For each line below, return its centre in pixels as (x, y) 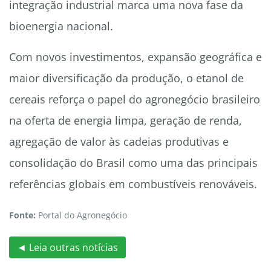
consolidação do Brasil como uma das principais (133, 163)
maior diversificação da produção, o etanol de (126, 78)
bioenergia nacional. (61, 26)
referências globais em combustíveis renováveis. (133, 184)
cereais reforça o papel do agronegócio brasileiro (135, 100)
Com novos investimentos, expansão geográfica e (135, 57)
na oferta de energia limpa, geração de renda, (126, 121)
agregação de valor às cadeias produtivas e (119, 142)
